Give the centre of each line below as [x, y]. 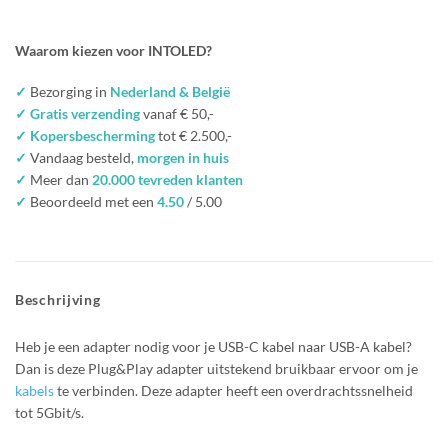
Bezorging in [68, 91]
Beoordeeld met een [92, 201]
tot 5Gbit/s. [49, 412]
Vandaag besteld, [82, 157]
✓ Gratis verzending [77, 113]
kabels [34, 390]
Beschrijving [58, 299]
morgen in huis [183, 157]
